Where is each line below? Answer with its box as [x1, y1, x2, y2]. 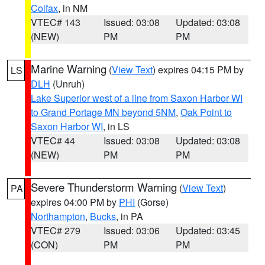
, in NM [58, 1, 88, 15]
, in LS [103, 119, 130, 133]
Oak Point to [180, 105, 232, 119]
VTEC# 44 [31, 134, 75, 147]
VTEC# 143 [31, 15, 80, 29]
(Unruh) [50, 77, 85, 91]
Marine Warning [31, 61, 106, 76]
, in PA [116, 209, 143, 223]
